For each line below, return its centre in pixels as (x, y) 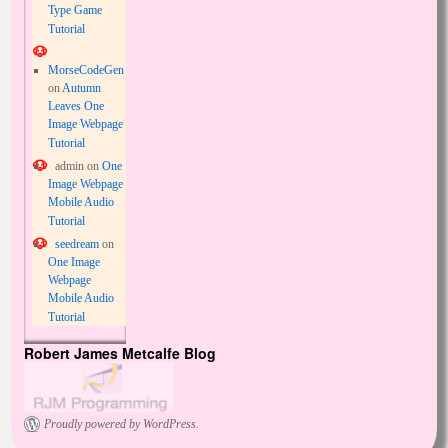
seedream (76, 244)
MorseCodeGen (85, 70)
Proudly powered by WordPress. (121, 424)
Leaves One (75, 106)
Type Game (74, 10)
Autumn (81, 88)
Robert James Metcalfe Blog (120, 353)
